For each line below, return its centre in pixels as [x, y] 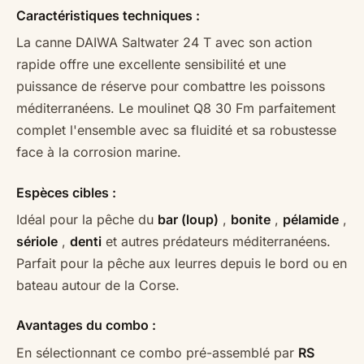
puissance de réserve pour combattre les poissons [171, 87]
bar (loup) [188, 219]
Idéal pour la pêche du [87, 219]
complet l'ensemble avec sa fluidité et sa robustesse [176, 130]
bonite [251, 219]
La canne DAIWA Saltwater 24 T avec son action [164, 43]
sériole [37, 241]
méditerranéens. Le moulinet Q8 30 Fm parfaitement [176, 108]
